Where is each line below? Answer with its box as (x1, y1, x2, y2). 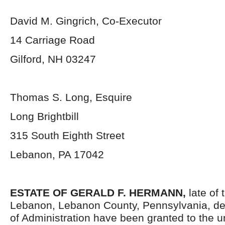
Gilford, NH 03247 (10, 53, 96, 65)
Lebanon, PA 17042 (10, 149, 104, 160)
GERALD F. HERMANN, (70, 187, 189, 198)
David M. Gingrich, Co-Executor (10, 15, 162, 27)
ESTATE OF (10, 187, 67, 198)
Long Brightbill (10, 110, 79, 122)
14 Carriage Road (10, 34, 95, 46)
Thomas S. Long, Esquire (10, 91, 132, 103)
